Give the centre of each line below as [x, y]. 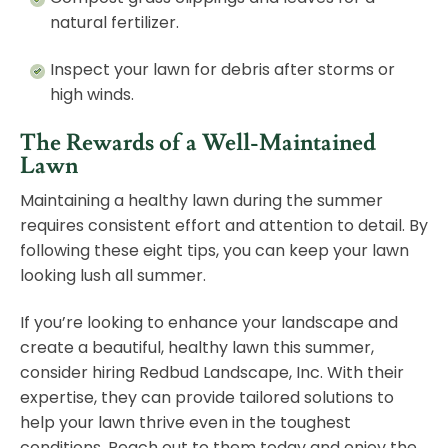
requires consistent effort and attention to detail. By [224, 226]
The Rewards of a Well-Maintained [198, 143]
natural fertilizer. [114, 23]
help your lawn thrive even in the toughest [185, 423]
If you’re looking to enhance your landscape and [209, 323]
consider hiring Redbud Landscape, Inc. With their [212, 373]
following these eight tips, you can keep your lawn [214, 251]
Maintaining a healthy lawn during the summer [201, 201]
